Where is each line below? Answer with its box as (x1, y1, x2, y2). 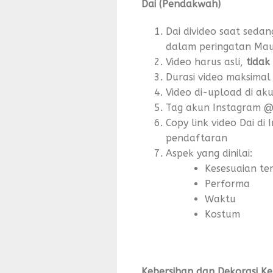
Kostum (205, 208, 240, 220)
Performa (205, 178, 250, 190)
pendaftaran (166, 132, 227, 144)
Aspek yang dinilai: (166, 147, 252, 159)
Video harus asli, (166, 56, 246, 68)
